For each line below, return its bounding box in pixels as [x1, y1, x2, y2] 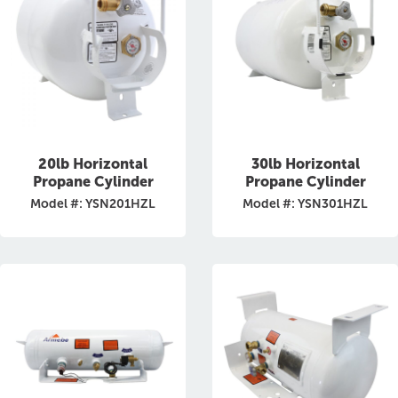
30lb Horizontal [251, 155, 360, 172]
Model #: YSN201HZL [30, 196, 155, 211]
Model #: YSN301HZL [243, 196, 368, 211]
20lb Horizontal [38, 155, 147, 172]
